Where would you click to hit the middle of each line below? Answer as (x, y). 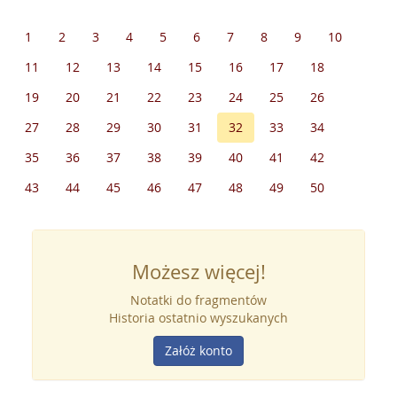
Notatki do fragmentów (198, 300)
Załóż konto (198, 350)
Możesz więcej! (198, 272)
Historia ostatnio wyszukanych (198, 318)
